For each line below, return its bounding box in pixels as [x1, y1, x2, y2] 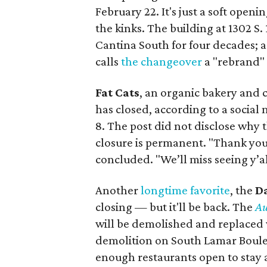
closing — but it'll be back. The [95, 199, 255, 214]
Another [95, 182, 141, 197]
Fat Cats [95, 85, 139, 100]
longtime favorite [141, 182, 230, 197]
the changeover [121, 54, 202, 69]
